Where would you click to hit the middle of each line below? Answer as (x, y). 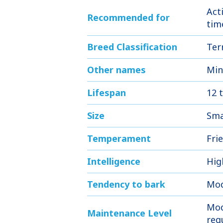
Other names (116, 70)
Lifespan (107, 93)
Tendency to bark (126, 184)
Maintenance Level (129, 213)
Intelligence (114, 161)
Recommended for (128, 17)
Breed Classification (132, 47)
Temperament (119, 138)
